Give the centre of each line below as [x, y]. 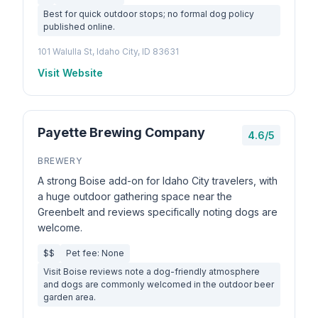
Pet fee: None [95, 253]
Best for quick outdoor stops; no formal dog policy [149, 14]
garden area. [70, 297]
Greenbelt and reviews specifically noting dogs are [158, 212]
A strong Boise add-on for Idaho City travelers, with [158, 181]
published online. [79, 27]
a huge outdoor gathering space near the [135, 196]
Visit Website [70, 73]
